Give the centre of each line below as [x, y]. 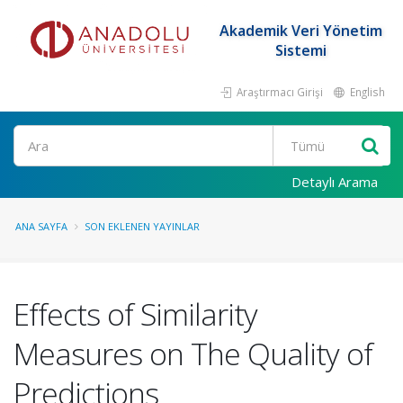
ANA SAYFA [41, 226]
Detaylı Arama [335, 182]
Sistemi [300, 50]
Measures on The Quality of [193, 354]
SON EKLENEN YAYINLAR [142, 226]
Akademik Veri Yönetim [300, 31]
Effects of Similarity [135, 314]
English [366, 92]
